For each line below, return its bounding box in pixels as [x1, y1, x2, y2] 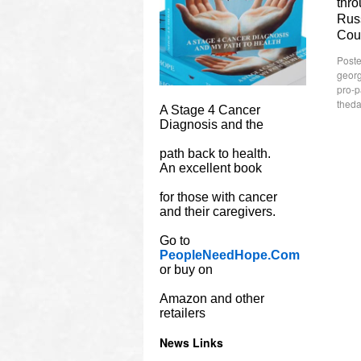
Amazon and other [160, 292, 264, 305]
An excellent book [160, 161, 262, 175]
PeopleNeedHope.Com [160, 248, 300, 262]
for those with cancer [160, 190, 277, 204]
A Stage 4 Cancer [160, 103, 260, 117]
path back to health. [160, 147, 274, 160]
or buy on [160, 263, 213, 276]
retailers [160, 306, 205, 320]
